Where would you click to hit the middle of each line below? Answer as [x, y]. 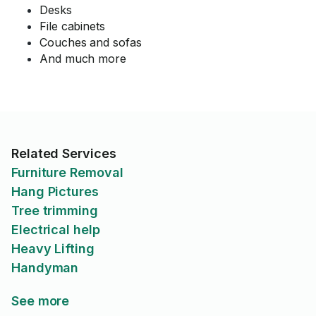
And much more [83, 59]
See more [41, 301]
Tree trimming [55, 211]
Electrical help [56, 230]
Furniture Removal [67, 172]
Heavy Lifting [53, 249]
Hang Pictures [55, 192]
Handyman [45, 268]
